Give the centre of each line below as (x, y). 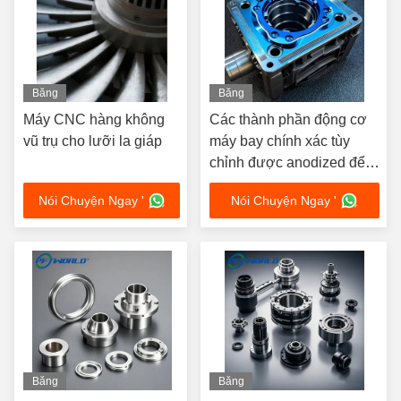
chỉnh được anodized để (287, 162)
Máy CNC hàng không (94, 119)
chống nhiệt (247, 184)
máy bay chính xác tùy (280, 141)
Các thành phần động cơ (288, 119)
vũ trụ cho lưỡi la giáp (93, 141)
